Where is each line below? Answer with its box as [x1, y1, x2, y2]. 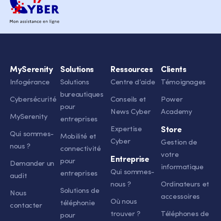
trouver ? [110, 211, 141, 218]
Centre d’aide [110, 79, 155, 86]
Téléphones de [161, 211, 209, 218]
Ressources [110, 66, 153, 74]
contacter [10, 202, 42, 210]
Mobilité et [60, 133, 96, 141]
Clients [161, 66, 186, 74]
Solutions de [60, 187, 100, 195]
